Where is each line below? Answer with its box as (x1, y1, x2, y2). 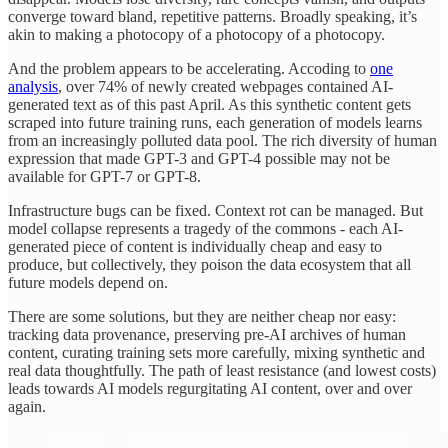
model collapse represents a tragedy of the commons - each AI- (8, 220, 403, 238)
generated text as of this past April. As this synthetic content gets (8, 96, 411, 114)
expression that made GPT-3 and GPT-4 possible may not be (8, 150, 390, 168)
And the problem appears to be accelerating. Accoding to (8, 60, 370, 78)
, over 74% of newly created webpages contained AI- (58, 78, 393, 96)
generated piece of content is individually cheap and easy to (8, 238, 382, 256)
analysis (8, 78, 58, 96)
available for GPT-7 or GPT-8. (8, 168, 201, 186)
